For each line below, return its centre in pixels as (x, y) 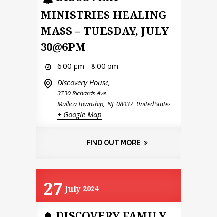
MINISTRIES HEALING (104, 14)
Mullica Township (80, 103)
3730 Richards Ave (82, 93)
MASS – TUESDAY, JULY (105, 30)
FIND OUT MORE (113, 143)
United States (154, 103)
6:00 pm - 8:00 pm (88, 66)
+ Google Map (79, 114)
